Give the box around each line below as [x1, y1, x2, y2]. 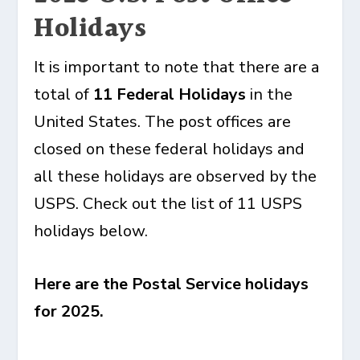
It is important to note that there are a [34, 56, 320, 78]
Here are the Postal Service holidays [34, 273, 309, 295]
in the [246, 84, 293, 105]
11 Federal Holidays [93, 84, 247, 105]
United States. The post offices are [34, 111, 292, 133]
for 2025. [34, 301, 104, 322]
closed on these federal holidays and [34, 138, 305, 160]
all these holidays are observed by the [34, 166, 317, 187]
